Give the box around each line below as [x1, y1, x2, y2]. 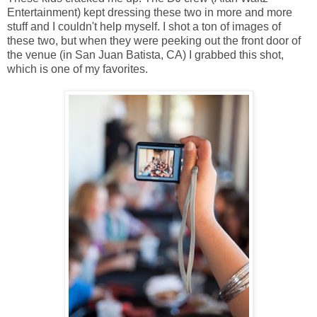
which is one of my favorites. [7, 63, 148, 76]
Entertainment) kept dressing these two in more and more [7, 6, 292, 19]
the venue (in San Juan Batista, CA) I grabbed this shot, [7, 49, 284, 62]
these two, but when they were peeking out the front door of [7, 35, 301, 47]
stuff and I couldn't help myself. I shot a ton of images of [7, 21, 281, 33]
